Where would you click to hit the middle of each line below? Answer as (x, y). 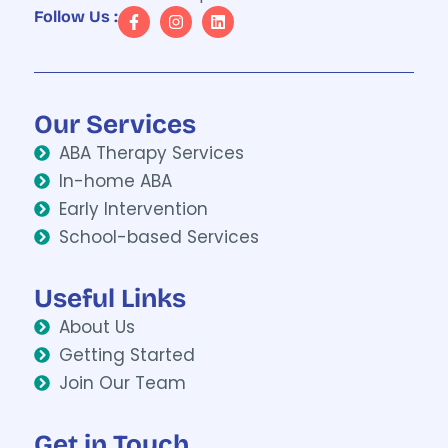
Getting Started (127, 355)
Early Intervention (133, 209)
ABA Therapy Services (151, 153)
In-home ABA (115, 181)
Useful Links (110, 299)
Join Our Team (122, 383)
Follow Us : (76, 17)
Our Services (115, 125)
